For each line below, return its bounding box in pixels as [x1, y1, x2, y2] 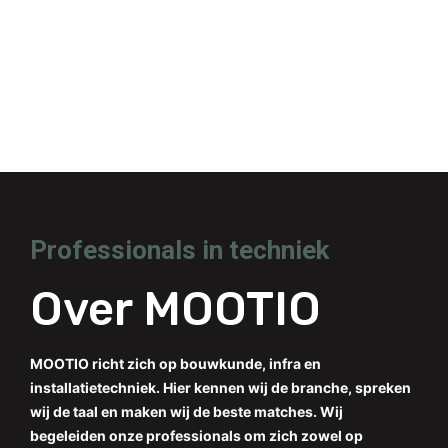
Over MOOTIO [30, 282, 321, 337]
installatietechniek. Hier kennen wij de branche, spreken [30, 379, 411, 396]
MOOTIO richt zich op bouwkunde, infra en [30, 355, 321, 372]
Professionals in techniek [30, 235, 329, 265]
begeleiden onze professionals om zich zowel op [30, 427, 363, 444]
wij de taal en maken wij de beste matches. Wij [30, 403, 343, 420]
